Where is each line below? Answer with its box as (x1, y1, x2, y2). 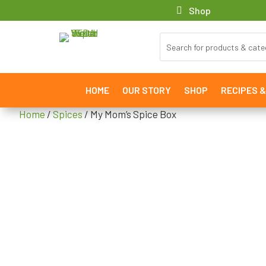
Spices (53, 108, 83, 120)
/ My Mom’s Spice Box (83, 108, 176, 120)
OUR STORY (122, 84, 171, 96)
